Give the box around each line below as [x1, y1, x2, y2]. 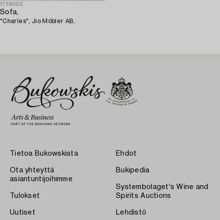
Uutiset [10, 209, 35, 216]
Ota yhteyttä [10, 166, 55, 174]
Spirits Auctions [116, 192, 171, 199]
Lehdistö [116, 209, 147, 216]
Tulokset [10, 192, 40, 199]
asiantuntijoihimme [10, 175, 73, 183]
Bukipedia [116, 166, 150, 174]
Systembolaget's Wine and [116, 183, 209, 191]
